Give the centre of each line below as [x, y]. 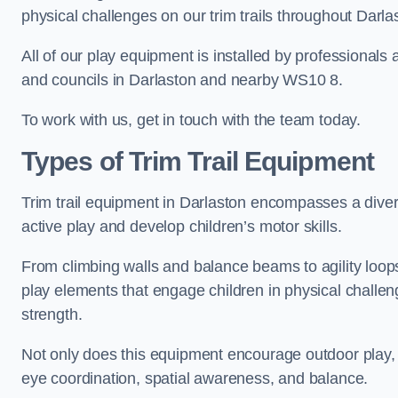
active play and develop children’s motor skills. [182, 226]
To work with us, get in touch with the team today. [191, 119]
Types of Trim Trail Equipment [198, 161]
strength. [52, 314]
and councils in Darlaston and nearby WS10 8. [183, 80]
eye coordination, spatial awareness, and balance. [195, 378]
